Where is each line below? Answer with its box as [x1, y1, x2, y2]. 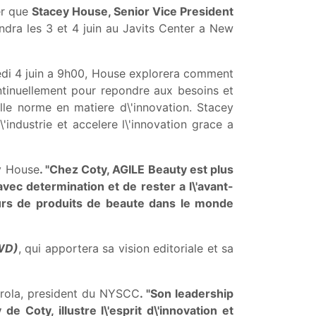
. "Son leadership [140, 286, 234, 300]
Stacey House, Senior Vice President [32, 4, 233, 18]
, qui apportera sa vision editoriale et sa [18, 241, 233, 255]
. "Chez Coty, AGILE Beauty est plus [39, 162, 234, 176]
